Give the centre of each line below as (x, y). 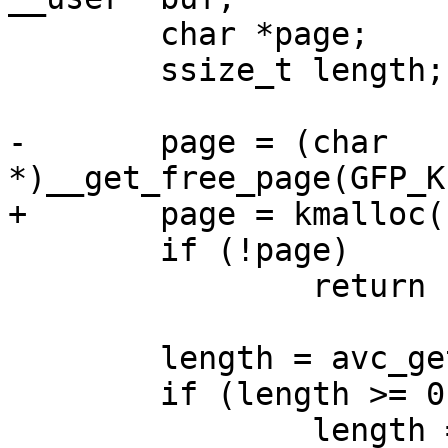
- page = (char (17, 142)
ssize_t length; (17, 70)
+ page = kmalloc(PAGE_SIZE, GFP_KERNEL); (17, 214)
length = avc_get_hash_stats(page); (17, 358)
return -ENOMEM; (17, 286)
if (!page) (17, 250)
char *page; (17, 34)
